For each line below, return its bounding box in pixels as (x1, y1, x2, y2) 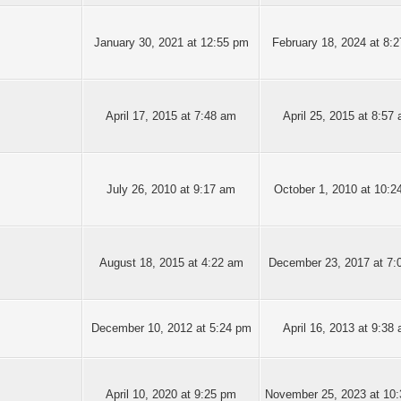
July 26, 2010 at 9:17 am (107, 183, 235, 196)
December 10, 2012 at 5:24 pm (90, 321, 252, 335)
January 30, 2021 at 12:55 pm (93, 36, 249, 49)
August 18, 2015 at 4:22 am (98, 256, 243, 269)
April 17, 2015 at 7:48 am (106, 109, 236, 123)
